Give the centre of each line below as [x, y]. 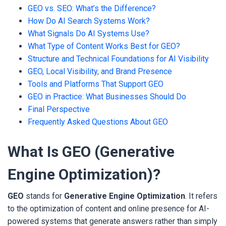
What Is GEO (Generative [91, 152]
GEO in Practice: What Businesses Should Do [107, 97]
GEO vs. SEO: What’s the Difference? [92, 8]
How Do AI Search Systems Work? [89, 21]
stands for [44, 196]
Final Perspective [59, 109]
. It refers [201, 196]
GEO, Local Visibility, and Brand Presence [100, 71]
